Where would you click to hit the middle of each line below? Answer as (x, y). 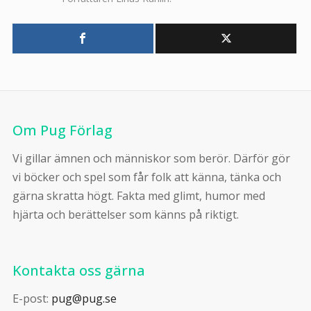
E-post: (32, 299)
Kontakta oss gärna (78, 270)
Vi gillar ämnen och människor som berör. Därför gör (151, 158)
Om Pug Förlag (62, 130)
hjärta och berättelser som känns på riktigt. (125, 215)
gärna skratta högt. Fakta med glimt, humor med (138, 196)
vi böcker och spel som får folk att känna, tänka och (146, 177)
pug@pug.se (84, 299)
